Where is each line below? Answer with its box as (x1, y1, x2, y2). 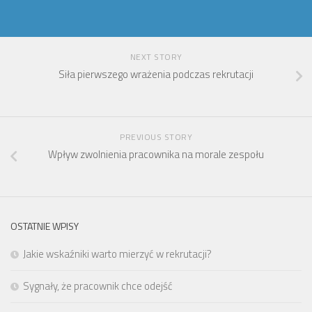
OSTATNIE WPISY (10, 218, 79, 233)
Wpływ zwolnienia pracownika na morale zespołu (48, 146, 264, 162)
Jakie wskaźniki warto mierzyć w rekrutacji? (23, 245, 212, 262)
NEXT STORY (130, 49, 182, 63)
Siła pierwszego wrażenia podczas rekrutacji (58, 65, 253, 82)
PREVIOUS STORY (120, 130, 192, 143)
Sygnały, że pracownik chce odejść (23, 277, 173, 294)
